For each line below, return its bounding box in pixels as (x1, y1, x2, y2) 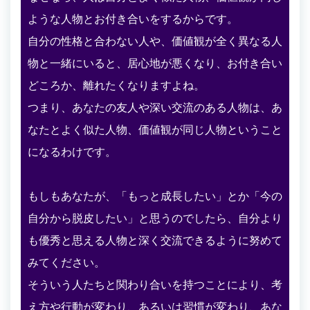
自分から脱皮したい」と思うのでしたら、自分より (28, 211, 282, 225)
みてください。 (28, 255, 105, 269)
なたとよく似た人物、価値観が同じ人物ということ (28, 122, 282, 136)
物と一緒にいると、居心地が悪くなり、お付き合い (28, 56, 282, 70)
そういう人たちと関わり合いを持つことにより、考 (28, 277, 282, 291)
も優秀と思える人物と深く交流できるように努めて (28, 233, 282, 247)
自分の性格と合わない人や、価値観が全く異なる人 (28, 34, 282, 48)
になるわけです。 (28, 145, 116, 158)
